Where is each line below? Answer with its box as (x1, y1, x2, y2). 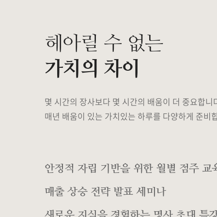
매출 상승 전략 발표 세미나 (45, 186, 166, 198)
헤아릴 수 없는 (45, 32, 163, 54)
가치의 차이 (45, 57, 139, 79)
